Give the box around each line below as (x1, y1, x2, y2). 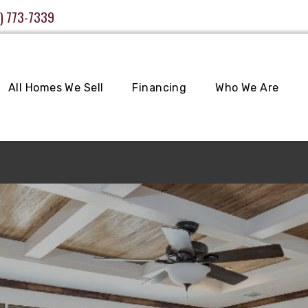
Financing (132, 80, 187, 94)
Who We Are (215, 80, 279, 94)
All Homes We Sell (8, 80, 104, 94)
